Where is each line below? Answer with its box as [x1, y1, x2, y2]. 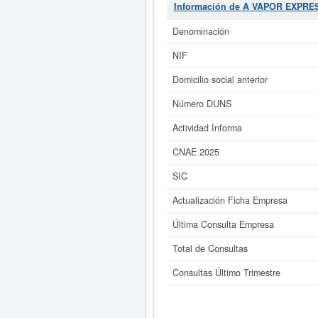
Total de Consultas [172, 242, 248, 255]
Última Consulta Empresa [172, 218, 274, 231]
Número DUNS [172, 97, 231, 110]
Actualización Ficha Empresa [172, 194, 287, 207]
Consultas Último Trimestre [172, 266, 280, 279]
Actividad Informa [172, 121, 242, 134]
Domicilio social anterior [172, 73, 268, 86]
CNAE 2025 [172, 146, 219, 158]
